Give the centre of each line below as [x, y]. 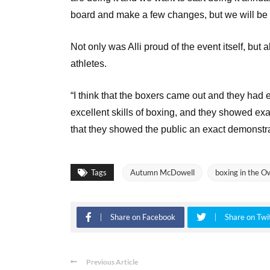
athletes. [89, 63]
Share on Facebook [143, 217]
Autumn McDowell [162, 172]
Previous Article [112, 262]
